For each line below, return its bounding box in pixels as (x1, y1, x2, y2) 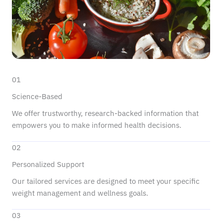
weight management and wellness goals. (12, 188, 148, 198)
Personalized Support (12, 160, 84, 169)
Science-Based (12, 92, 62, 101)
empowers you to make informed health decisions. (12, 120, 181, 130)
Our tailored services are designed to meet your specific (12, 176, 200, 186)
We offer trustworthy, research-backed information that (12, 109, 199, 118)
